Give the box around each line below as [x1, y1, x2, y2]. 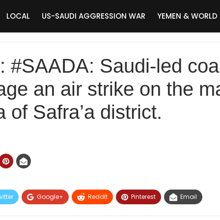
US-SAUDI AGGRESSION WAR [42, 11, 145, 21]
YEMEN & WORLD [157, 11, 218, 21]
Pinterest [131, 192, 156, 201]
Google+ [37, 192, 63, 201]
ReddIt [88, 192, 108, 201]
